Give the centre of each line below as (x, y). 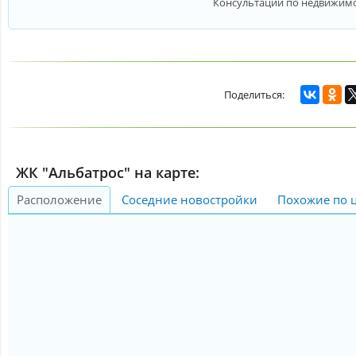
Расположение (59, 200)
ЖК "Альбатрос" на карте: (108, 173)
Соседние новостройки (190, 200)
